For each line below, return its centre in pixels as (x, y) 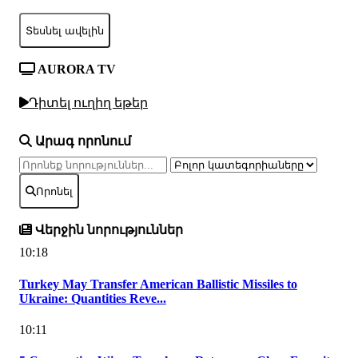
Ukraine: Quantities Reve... (93, 298)
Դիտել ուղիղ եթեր (88, 102)
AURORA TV (76, 70)
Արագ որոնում (82, 141)
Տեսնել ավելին (65, 30)
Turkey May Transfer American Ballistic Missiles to (158, 284)
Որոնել (54, 191)
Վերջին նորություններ (107, 230)
